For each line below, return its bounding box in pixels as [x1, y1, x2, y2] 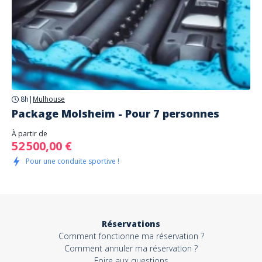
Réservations [102, 218, 160, 229]
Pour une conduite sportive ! [26, 156, 119, 166]
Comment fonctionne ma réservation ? [58, 230, 204, 242]
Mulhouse [33, 94, 65, 104]
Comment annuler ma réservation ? [64, 243, 198, 254]
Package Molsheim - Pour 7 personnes [12, 106, 219, 120]
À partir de [12, 129, 47, 139]
